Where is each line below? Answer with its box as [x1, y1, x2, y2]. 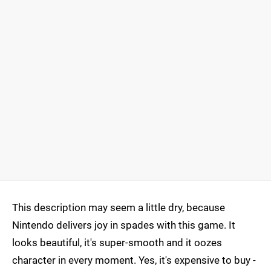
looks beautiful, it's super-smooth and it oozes [12, 237, 222, 249]
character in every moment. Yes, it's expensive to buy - [12, 254, 256, 267]
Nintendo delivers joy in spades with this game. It [12, 219, 235, 232]
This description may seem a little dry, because [12, 201, 225, 214]
